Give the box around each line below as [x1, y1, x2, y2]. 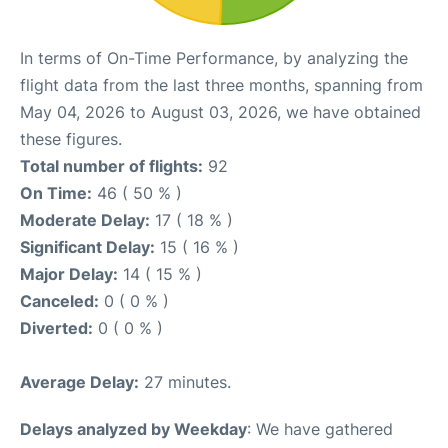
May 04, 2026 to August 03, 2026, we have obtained [20, 102, 421, 123]
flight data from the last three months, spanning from [20, 75, 423, 96]
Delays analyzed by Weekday [20, 419, 247, 440]
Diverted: [20, 318, 93, 339]
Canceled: [20, 291, 99, 312]
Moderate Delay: [20, 210, 150, 231]
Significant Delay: [20, 237, 155, 258]
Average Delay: [20, 372, 139, 393]
